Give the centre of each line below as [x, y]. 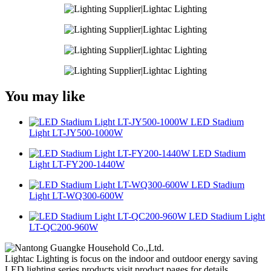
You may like [45, 96]
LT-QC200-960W [64, 227]
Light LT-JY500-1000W [76, 132]
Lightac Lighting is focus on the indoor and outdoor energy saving [131, 258]
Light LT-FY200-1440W [77, 164]
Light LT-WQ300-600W [76, 195]
